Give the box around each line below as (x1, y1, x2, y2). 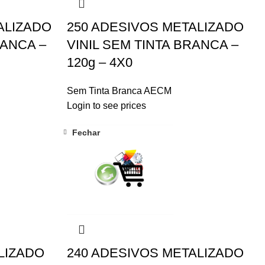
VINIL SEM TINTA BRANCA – (66, 37, 238, 52)
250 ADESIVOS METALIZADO (66, 19, 244, 34)
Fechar (72, 128, 100, 138)
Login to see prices (66, 100, 146, 111)
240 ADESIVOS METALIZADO (66, 245, 244, 260)
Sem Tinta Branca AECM (66, 85, 172, 96)
